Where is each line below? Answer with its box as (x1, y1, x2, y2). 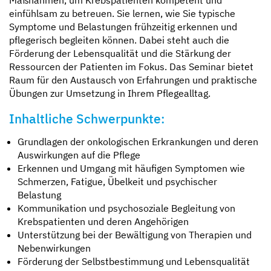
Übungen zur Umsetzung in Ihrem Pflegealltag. (9, 87, 211, 99)
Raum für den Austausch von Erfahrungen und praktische (9, 73, 257, 86)
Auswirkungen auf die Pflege (18, 148, 140, 161)
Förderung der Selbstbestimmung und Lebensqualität (18, 255, 250, 267)
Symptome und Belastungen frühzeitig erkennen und (9, 20, 237, 33)
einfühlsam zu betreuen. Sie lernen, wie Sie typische (9, 7, 235, 19)
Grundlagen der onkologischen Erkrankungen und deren (18, 135, 258, 148)
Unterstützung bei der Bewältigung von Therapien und (18, 228, 252, 241)
